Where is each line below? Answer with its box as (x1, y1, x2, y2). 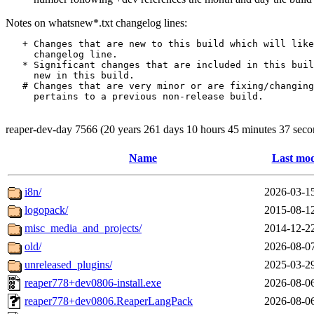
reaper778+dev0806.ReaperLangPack (25, 294, 193, 307)
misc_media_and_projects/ (25, 221, 142, 234)
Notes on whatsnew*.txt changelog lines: (6, 16, 187, 29)
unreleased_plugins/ (25, 258, 112, 271)
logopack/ (25, 203, 68, 216)
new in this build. (6, 69, 135, 81)
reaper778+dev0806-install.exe (25, 276, 161, 289)
